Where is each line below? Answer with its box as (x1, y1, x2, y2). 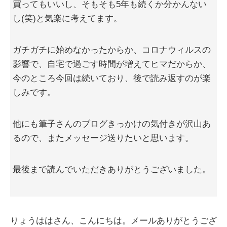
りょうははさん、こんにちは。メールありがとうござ (10, 216, 217, 226)
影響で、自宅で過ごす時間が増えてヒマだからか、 (13, 59, 211, 69)
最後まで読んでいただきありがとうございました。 (13, 165, 211, 175)
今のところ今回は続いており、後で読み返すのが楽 (13, 73, 211, 84)
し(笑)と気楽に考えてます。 (13, 14, 122, 24)
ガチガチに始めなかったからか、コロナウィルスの (13, 45, 211, 55)
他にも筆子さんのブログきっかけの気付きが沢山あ (13, 119, 211, 129)
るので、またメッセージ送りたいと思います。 (13, 133, 194, 143)
